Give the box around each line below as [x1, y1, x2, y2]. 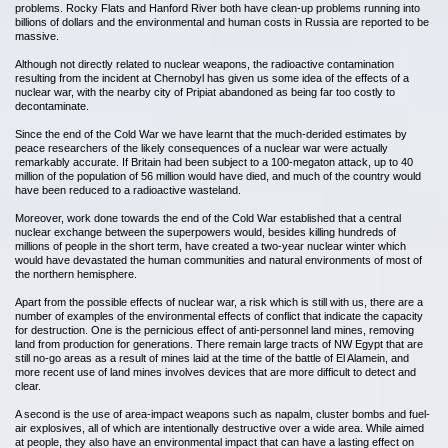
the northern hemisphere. [15, 268, 137, 280]
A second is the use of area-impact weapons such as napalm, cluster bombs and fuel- [15, 408, 430, 420]
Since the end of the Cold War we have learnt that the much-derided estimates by [15, 128, 407, 140]
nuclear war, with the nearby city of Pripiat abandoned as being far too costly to [15, 86, 395, 98]
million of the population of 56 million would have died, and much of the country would [15, 170, 421, 182]
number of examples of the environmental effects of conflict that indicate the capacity [15, 310, 423, 322]
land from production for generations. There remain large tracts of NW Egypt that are [15, 338, 423, 350]
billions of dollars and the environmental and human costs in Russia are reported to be [15, 16, 429, 28]
